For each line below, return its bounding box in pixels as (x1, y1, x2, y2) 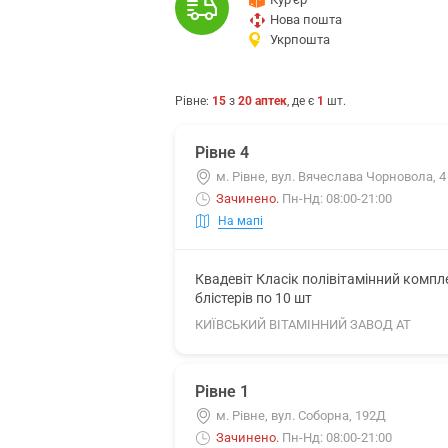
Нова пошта (270, 12, 342, 27)
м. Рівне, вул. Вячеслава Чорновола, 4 (216, 169, 446, 184)
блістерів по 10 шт (195, 290, 312, 306)
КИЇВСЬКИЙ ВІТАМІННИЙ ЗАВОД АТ (195, 317, 411, 332)
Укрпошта (270, 32, 330, 47)
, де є (287, 94, 317, 108)
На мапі (218, 213, 263, 228)
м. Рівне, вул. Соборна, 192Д (216, 408, 386, 423)
